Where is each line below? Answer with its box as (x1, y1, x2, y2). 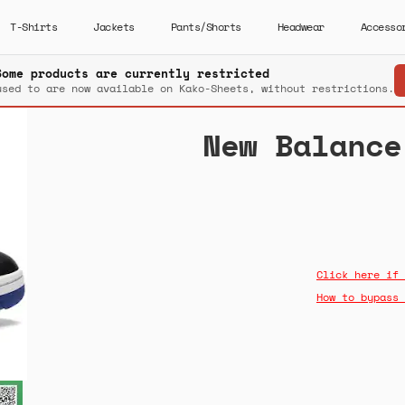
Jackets (93, 19, 135, 34)
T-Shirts (10, 19, 57, 34)
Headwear (277, 19, 325, 34)
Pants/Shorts (170, 19, 241, 34)
